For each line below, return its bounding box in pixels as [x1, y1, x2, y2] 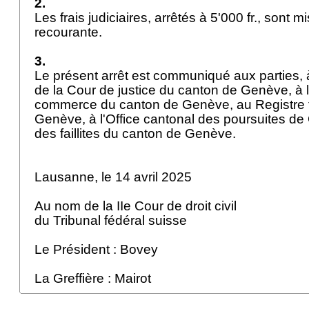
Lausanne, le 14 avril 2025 [34, 170, 195, 184]
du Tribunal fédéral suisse [34, 213, 190, 228]
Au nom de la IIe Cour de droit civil [34, 199, 240, 213]
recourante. [34, 25, 106, 39]
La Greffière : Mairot [34, 271, 154, 286]
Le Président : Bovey [34, 242, 161, 257]
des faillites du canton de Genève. [34, 126, 239, 141]
